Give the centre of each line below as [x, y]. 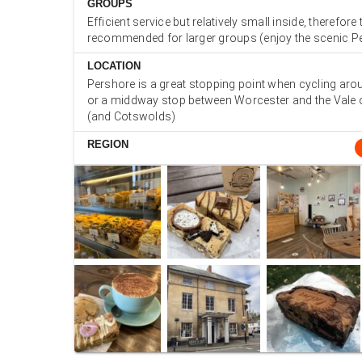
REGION [107, 144]
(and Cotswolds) [131, 116]
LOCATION [114, 66]
